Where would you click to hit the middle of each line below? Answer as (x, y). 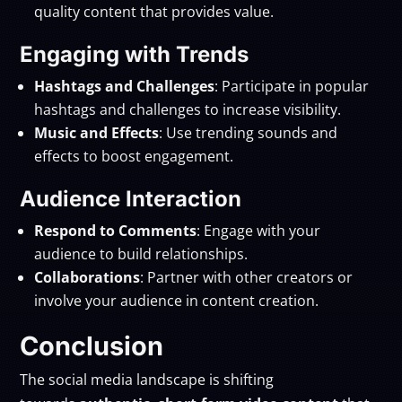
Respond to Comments (116, 230)
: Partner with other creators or (247, 277)
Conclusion (92, 345)
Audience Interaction (131, 198)
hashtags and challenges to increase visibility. (188, 109)
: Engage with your (259, 230)
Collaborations (87, 277)
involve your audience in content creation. (177, 300)
